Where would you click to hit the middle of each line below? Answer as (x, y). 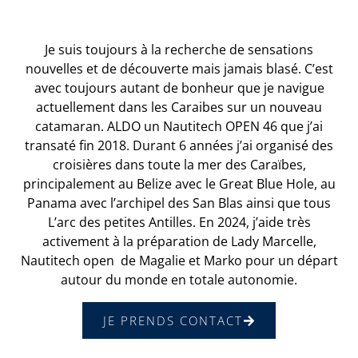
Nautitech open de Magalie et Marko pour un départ (179, 261)
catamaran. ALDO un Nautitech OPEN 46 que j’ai (179, 127)
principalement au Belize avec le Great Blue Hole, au (179, 184)
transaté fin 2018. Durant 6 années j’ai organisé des (179, 146)
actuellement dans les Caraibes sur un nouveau (179, 107)
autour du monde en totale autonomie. (179, 280)
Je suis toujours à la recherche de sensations (179, 50)
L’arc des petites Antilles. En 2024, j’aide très (179, 223)
